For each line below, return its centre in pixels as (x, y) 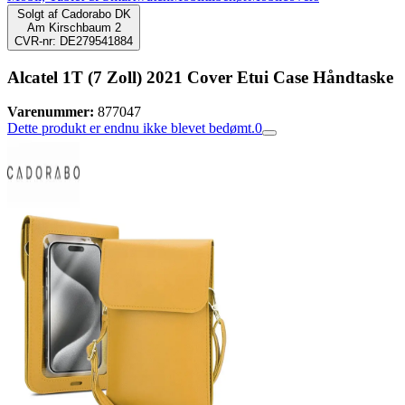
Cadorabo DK (96, 14)
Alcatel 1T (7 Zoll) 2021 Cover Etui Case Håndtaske (200, 77)
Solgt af (37, 14)
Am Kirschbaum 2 (74, 28)
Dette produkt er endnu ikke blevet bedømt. (131, 128)
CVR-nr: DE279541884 (74, 41)
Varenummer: (51, 112)
